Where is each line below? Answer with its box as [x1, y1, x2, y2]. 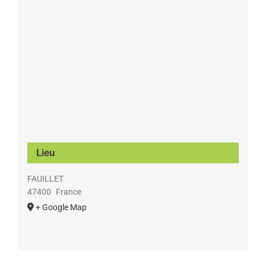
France [56, 186, 82, 197]
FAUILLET [27, 173, 64, 183]
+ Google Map [35, 202, 87, 212]
